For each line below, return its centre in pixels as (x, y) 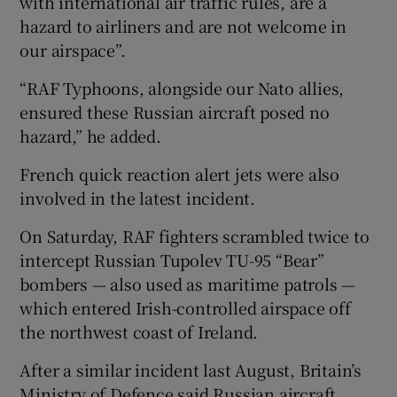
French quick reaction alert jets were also (180, 173)
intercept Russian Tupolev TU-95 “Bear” (172, 259)
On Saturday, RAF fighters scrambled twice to (195, 235)
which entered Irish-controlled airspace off (185, 307)
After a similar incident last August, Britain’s (191, 369)
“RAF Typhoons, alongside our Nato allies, (182, 87)
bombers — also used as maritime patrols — (188, 283)
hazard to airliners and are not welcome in (183, 25)
